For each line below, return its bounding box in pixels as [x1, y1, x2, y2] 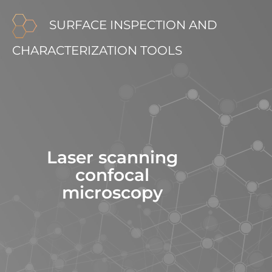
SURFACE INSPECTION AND [49, 18, 217, 32]
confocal [75, 164, 149, 185]
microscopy [62, 182, 163, 203]
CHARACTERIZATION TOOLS [12, 42, 182, 58]
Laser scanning [47, 146, 178, 168]
